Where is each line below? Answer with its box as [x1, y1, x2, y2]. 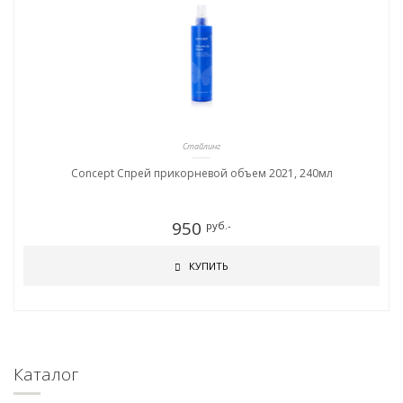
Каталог [13, 363, 78, 386]
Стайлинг [183, 140, 220, 152]
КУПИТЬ [186, 259, 228, 273]
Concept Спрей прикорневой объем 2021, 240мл [70, 166, 333, 181]
